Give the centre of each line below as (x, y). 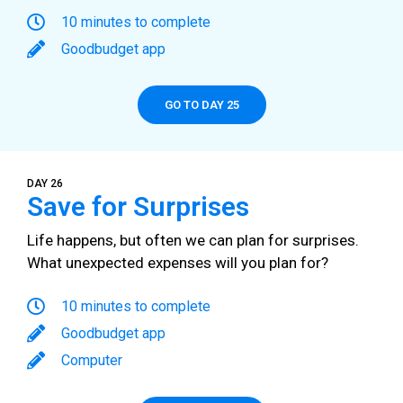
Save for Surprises (138, 207)
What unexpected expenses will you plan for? (178, 263)
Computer (92, 360)
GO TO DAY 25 (201, 105)
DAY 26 (45, 184)
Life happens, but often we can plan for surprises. (193, 241)
